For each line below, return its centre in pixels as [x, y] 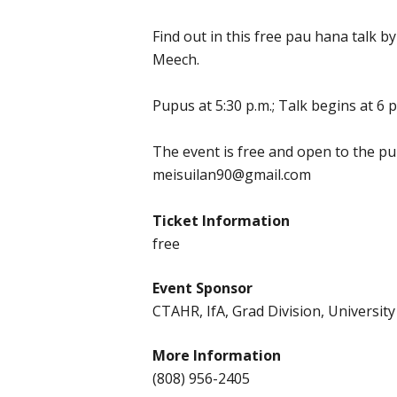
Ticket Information [221, 221]
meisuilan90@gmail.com [232, 175]
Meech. [176, 60]
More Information [217, 356]
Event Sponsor [202, 288]
